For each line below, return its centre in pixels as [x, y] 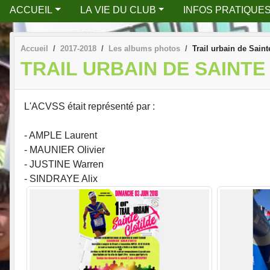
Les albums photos [144, 48]
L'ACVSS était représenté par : [89, 107]
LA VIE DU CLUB [118, 10]
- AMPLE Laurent [61, 136]
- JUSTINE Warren [64, 165]
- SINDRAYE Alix [61, 179]
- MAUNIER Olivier [64, 150]
